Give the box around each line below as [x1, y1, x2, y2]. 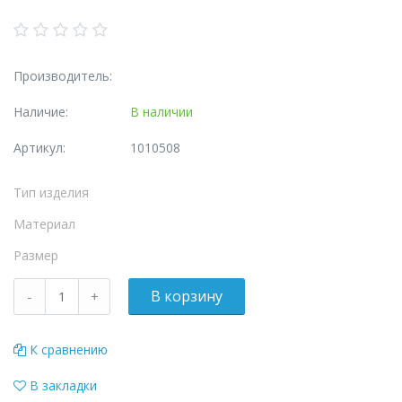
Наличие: [13, 103, 68, 120]
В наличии [130, 103, 193, 120]
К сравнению [30, 341, 108, 358]
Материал [13, 215, 75, 232]
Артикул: [13, 139, 66, 156]
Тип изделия [13, 184, 89, 201]
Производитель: [13, 67, 112, 84]
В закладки [30, 377, 97, 394]
